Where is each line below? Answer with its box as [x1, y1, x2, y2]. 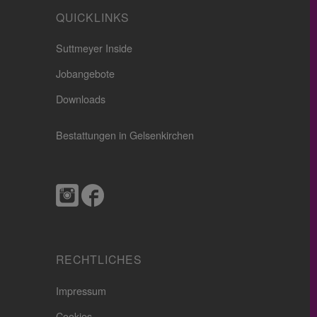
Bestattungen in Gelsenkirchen [55, 128, 194, 142]
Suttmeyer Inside [55, 42, 132, 56]
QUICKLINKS [55, 9, 129, 25]
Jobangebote [55, 67, 115, 81]
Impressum [55, 284, 106, 298]
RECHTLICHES [55, 252, 142, 268]
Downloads [55, 93, 105, 107]
